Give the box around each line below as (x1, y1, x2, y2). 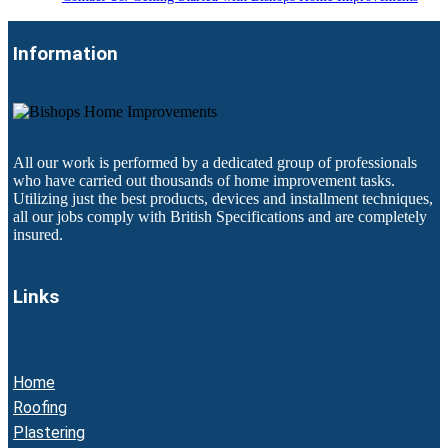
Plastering (13, 423, 85, 443)
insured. (13, 225, 63, 243)
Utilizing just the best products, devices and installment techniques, (13, 189, 433, 207)
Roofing (13, 398, 67, 418)
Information (13, 41, 118, 65)
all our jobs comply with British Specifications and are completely (13, 207, 427, 225)
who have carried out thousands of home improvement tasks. (13, 171, 395, 189)
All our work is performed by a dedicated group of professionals (13, 153, 417, 171)
